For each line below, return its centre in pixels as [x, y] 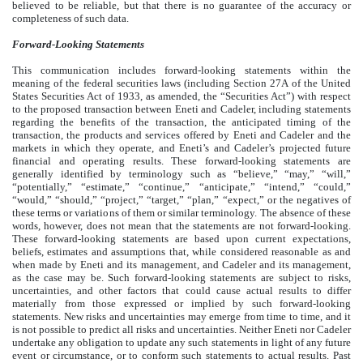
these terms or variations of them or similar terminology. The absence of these [181, 213]
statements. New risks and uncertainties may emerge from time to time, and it [181, 317]
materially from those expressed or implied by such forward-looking [181, 304]
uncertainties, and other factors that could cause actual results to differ [181, 291]
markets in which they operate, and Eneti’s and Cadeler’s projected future [181, 148]
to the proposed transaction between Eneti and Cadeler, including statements [181, 109]
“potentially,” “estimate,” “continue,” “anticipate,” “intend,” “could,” [181, 187]
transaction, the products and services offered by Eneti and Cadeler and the [181, 135]
